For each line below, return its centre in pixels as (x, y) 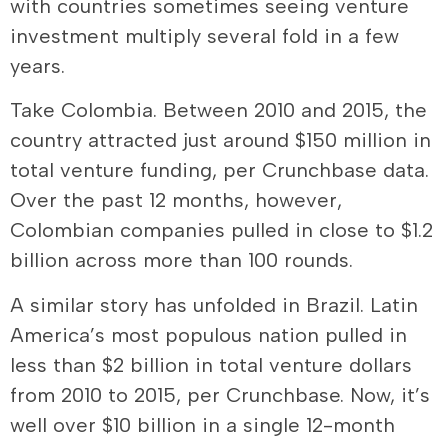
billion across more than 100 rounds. (181, 260)
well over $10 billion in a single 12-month (202, 424)
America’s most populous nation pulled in (208, 334)
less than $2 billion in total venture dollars (211, 364)
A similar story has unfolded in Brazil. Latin (214, 304)
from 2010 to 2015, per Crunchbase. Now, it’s (220, 394)
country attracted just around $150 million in (220, 140)
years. (37, 65)
